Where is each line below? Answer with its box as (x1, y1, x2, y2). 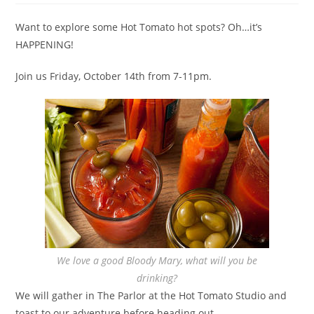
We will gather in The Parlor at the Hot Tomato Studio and (15, 289, 287, 303)
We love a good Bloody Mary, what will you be (57, 254, 257, 268)
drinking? (137, 271, 177, 285)
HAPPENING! (15, 38, 74, 52)
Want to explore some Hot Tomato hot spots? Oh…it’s (15, 20, 263, 34)
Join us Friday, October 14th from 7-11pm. (15, 69, 212, 83)
